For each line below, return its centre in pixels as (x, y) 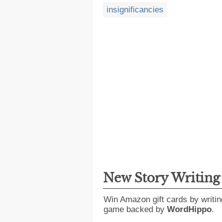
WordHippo (189, 210)
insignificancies (135, 10)
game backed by (135, 210)
